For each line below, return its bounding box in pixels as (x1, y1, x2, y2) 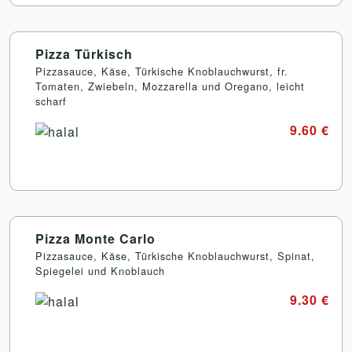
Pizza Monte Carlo (35, 229, 156, 248)
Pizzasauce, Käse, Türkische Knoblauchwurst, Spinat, (35, 248, 315, 264)
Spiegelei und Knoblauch (35, 263, 165, 279)
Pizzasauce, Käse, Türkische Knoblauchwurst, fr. (35, 64, 288, 79)
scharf (35, 93, 67, 109)
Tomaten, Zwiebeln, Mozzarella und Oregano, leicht (35, 79, 305, 94)
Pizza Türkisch (35, 45, 133, 64)
